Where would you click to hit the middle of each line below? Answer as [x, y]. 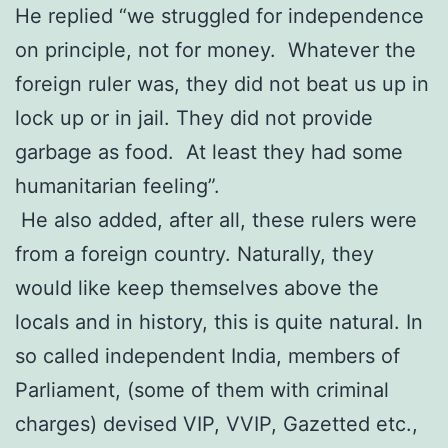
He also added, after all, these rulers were [216, 219]
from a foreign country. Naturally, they [194, 253]
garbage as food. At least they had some [209, 151]
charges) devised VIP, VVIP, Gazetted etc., [216, 423]
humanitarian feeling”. [117, 185]
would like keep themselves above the [197, 287]
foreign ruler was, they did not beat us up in [222, 83]
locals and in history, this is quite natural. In [219, 321]
